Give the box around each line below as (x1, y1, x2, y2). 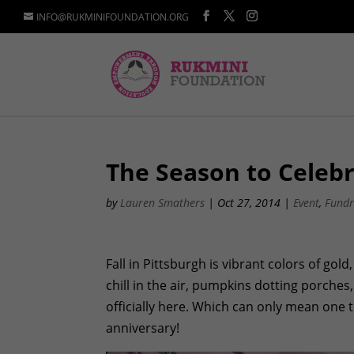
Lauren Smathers (120, 195, 205, 210)
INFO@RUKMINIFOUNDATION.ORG (36, 10, 189, 24)
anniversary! (106, 319, 180, 337)
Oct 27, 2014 (217, 195, 281, 210)
